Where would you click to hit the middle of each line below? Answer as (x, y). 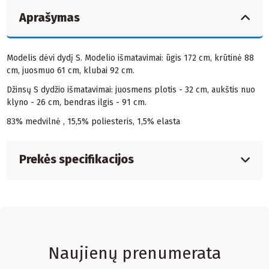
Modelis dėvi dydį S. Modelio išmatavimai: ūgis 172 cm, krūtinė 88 (130, 58)
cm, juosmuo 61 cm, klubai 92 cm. (70, 70)
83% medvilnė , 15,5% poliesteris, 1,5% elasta (93, 121)
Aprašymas (49, 17)
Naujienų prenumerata (134, 253)
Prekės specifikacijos (76, 159)
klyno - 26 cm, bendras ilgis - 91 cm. (76, 102)
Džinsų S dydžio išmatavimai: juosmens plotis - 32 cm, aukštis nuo (131, 89)
